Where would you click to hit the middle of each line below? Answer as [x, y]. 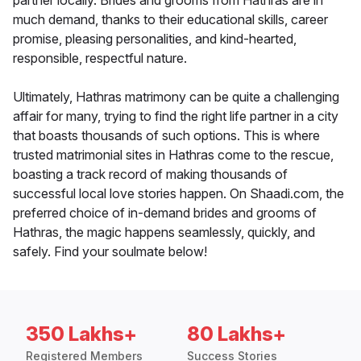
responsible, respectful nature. [100, 58]
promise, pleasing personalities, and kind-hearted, [155, 39]
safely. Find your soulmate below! [110, 252]
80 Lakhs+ [237, 334]
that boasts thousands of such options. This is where [166, 136]
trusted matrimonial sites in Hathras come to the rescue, [173, 155]
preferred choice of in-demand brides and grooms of [165, 213]
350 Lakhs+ [81, 334]
